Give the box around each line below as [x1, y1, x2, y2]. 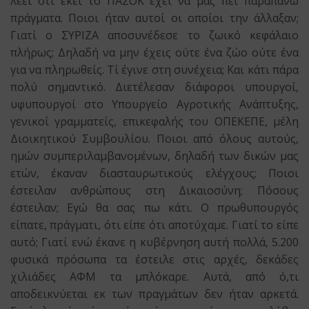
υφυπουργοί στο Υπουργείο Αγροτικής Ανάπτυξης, [10, 97, 299, 112]
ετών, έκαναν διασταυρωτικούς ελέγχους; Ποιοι [10, 166, 299, 181]
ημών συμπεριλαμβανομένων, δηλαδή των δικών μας [10, 148, 299, 163]
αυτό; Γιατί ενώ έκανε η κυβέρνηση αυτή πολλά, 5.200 [10, 235, 299, 250]
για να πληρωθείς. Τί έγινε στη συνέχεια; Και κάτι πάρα [10, 62, 299, 77]
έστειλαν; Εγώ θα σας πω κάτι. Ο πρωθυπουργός [10, 200, 299, 215]
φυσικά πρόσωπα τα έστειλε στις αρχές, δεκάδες [10, 252, 299, 267]
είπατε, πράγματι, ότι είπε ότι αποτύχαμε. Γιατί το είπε [10, 217, 299, 232]
